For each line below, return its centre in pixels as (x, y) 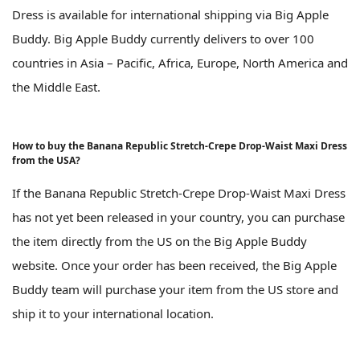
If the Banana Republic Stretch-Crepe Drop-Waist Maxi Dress (179, 192)
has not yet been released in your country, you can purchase (178, 217)
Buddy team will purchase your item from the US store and (175, 289)
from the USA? (46, 160)
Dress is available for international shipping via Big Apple (170, 14)
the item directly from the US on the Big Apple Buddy (160, 241)
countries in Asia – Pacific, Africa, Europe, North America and (180, 62)
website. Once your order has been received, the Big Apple (174, 265)
